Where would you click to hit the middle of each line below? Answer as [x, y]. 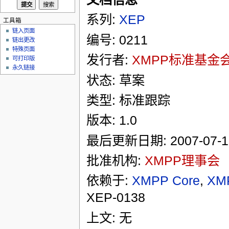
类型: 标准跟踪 [128, 100]
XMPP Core [166, 181]
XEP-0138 [116, 198]
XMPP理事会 [182, 160]
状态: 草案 [115, 80]
